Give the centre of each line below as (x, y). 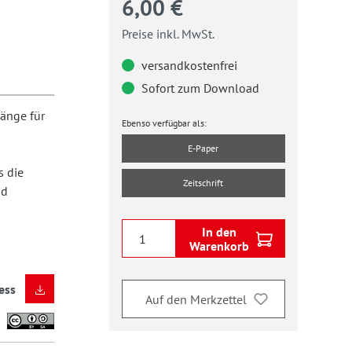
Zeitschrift (203, 183)
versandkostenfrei (187, 65)
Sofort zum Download (198, 88)
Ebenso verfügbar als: (164, 123)
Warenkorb (219, 246)
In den (219, 231)
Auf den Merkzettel (196, 299)
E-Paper (203, 148)
